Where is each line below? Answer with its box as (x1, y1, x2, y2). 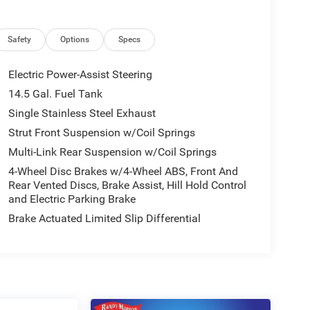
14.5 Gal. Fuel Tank (8, 86, 102, 100)
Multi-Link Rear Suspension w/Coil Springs (8, 145, 217, 158)
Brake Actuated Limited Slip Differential (8, 211, 201, 225)
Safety (8, 34, 32, 44)
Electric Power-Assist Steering (8, 67, 152, 81)
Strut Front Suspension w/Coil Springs (8, 125, 195, 139)
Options (60, 34, 90, 44)
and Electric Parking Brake (8, 192, 136, 206)
